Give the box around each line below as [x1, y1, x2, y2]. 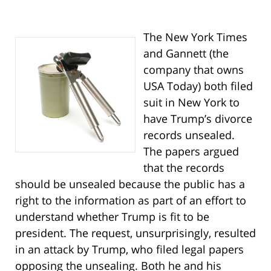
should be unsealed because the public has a [15, 177, 245, 192]
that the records [143, 160, 224, 175]
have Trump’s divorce [143, 111, 252, 126]
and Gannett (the [143, 46, 229, 61]
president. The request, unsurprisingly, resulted [15, 226, 256, 241]
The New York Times [143, 30, 247, 45]
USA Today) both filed [143, 79, 253, 94]
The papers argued [143, 144, 239, 159]
